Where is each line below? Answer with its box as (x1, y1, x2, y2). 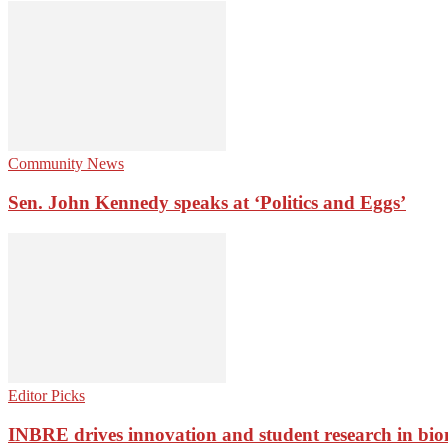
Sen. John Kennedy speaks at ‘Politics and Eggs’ (8, 192, 406, 214)
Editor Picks (8, 386, 85, 404)
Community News (8, 155, 124, 173)
